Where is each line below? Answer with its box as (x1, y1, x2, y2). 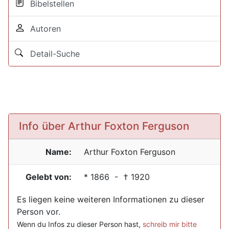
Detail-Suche (25, 49, 80, 59)
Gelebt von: (26, 172, 72, 182)
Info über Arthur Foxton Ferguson (19, 120, 189, 132)
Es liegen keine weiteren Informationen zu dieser (17, 194, 204, 204)
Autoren (25, 24, 61, 34)
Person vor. (17, 207, 60, 217)
